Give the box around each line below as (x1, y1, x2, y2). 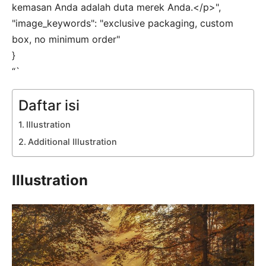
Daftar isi (18, 96, 80, 114)
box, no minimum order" (12, 33, 120, 45)
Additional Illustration (27, 136, 117, 147)
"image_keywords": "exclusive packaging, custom (12, 17, 233, 29)
